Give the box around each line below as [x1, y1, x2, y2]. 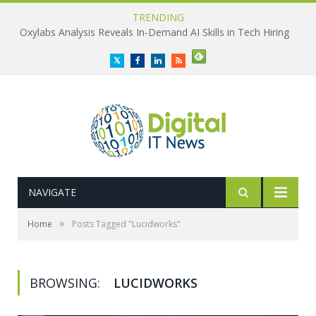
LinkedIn [161, 56, 191, 64]
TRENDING [132, 11, 184, 24]
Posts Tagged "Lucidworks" [72, 218, 181, 230]
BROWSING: [30, 274, 104, 291]
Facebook [139, 56, 172, 64]
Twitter [120, 56, 146, 64]
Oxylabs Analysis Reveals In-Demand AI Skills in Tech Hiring [20, 25, 289, 39]
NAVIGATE [28, 186, 76, 199]
